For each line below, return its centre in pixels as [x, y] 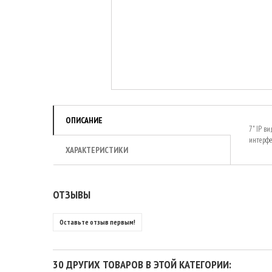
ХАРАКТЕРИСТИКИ [97, 150]
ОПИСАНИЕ [84, 120]
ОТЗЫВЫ [72, 195]
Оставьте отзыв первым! [97, 222]
